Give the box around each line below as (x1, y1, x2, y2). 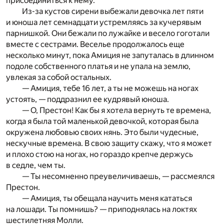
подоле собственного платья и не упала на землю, (6, 61, 190, 71)
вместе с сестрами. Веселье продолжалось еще (6, 39, 184, 49)
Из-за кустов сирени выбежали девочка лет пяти (22, 6, 203, 16)
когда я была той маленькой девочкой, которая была (6, 116, 198, 126)
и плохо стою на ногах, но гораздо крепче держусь (6, 149, 193, 159)
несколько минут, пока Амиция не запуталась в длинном (6, 50, 214, 60)
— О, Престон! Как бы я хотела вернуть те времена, (22, 105, 211, 115)
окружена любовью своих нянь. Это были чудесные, (6, 127, 198, 137)
